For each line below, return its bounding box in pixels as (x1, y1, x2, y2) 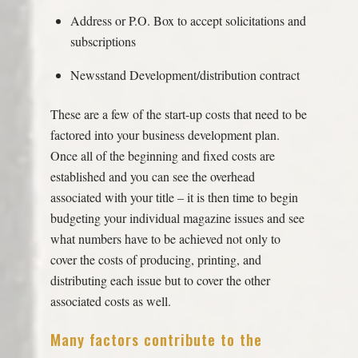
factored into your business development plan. (50, 125, 280, 143)
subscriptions (70, 33, 137, 50)
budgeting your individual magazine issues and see (50, 209, 304, 226)
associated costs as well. (50, 292, 171, 309)
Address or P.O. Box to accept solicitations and (70, 12, 307, 30)
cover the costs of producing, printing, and (50, 250, 261, 268)
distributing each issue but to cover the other (50, 271, 270, 288)
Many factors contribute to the (50, 328, 262, 352)
